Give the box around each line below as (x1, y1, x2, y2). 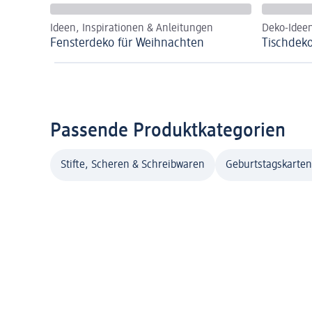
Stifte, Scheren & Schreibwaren (61, 159, 205, 171)
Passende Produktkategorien (50, 120, 286, 141)
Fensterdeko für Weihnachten (50, 36, 204, 49)
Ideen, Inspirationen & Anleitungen (50, 22, 213, 34)
